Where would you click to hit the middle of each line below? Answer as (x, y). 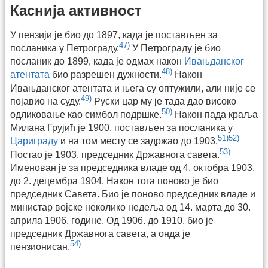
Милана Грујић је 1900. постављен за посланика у (121, 128)
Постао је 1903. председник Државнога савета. (115, 155)
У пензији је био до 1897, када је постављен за (114, 35)
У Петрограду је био (175, 48)
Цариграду (34, 141)
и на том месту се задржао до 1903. (138, 141)
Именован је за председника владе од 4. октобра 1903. (133, 168)
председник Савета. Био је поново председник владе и (133, 194)
